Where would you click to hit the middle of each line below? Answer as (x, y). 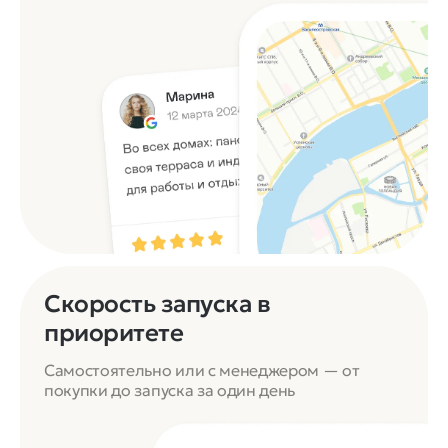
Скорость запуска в (157, 303)
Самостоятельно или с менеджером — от (202, 369)
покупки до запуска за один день (170, 389)
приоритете (114, 332)
